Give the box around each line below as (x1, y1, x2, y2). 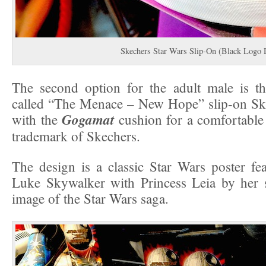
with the (12, 110, 62, 129)
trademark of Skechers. (12, 127, 140, 145)
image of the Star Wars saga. (12, 189, 169, 208)
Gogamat (62, 110, 114, 129)
